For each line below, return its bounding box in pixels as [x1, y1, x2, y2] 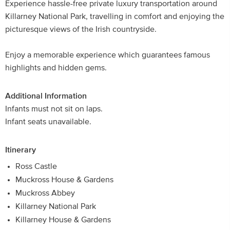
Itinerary [5, 146, 36, 154]
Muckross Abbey [15, 189, 75, 197]
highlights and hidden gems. [5, 64, 107, 72]
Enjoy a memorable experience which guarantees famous [5, 51, 210, 59]
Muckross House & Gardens [15, 176, 113, 184]
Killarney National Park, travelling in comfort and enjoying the [5, 12, 224, 21]
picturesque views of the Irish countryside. [5, 25, 157, 33]
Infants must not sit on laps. [5, 105, 103, 113]
